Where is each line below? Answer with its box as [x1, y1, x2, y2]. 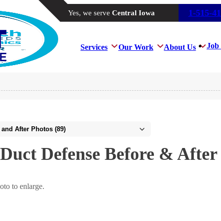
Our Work [118, 42, 153, 51]
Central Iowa [111, 8, 155, 17]
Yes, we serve [68, 8, 112, 17]
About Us [164, 42, 196, 51]
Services [80, 42, 108, 51]
